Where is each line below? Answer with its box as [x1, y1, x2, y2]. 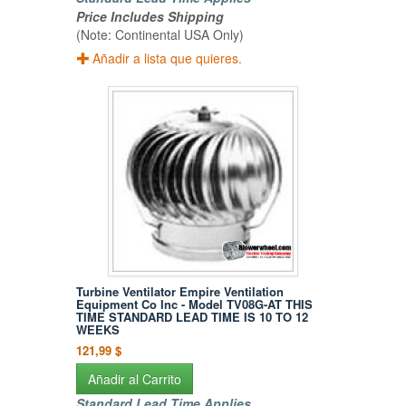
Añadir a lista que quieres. [92, 49, 243, 68]
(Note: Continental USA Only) [76, 25, 245, 44]
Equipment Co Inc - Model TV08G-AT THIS [76, 295, 314, 314]
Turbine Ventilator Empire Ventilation [76, 283, 285, 301]
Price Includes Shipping [76, 7, 225, 26]
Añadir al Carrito [88, 370, 182, 389]
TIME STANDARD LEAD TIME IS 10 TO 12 [76, 308, 309, 326]
